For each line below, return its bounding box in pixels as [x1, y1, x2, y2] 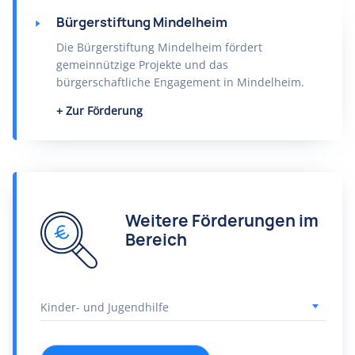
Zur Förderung [66, 103, 143, 118]
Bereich [125, 229, 187, 250]
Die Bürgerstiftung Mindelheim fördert [56, 40, 262, 55]
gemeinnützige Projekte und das [56, 57, 228, 72]
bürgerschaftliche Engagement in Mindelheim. [56, 74, 304, 90]
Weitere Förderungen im [125, 210, 319, 231]
